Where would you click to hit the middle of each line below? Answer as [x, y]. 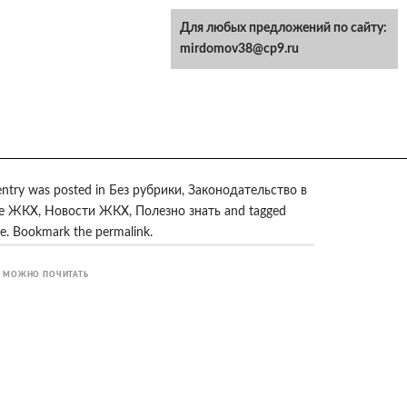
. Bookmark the [51, 233]
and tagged [255, 212]
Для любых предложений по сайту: [283, 28]
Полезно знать [178, 212]
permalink [123, 233]
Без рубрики [145, 191]
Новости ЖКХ [87, 212]
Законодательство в [248, 191]
